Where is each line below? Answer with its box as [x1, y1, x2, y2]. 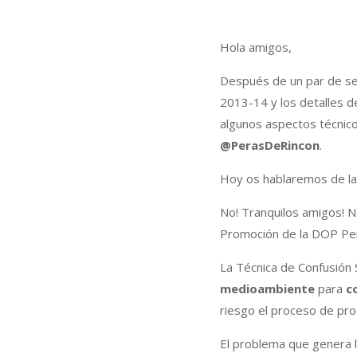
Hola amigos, [219, 39, 292, 56]
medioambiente [219, 280, 315, 297]
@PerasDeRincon [219, 137, 320, 154]
